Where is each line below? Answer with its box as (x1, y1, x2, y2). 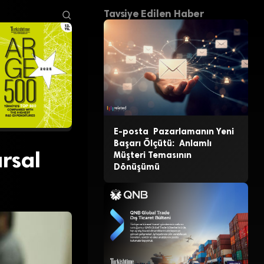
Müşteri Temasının (113, 150, 192, 161)
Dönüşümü (113, 161, 160, 173)
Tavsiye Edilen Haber (104, 8, 204, 20)
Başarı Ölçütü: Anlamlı (113, 138, 212, 149)
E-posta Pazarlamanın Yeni (113, 126, 234, 137)
